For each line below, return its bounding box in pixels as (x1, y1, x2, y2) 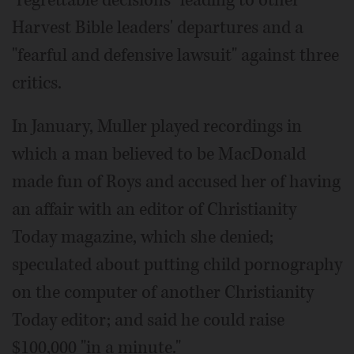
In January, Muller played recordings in (12, 114, 302, 138)
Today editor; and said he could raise (12, 307, 284, 332)
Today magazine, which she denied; (12, 224, 273, 249)
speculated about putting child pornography (12, 252, 342, 277)
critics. (12, 70, 62, 95)
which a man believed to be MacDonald (12, 141, 306, 166)
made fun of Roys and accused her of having (12, 169, 341, 194)
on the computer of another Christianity (12, 280, 314, 304)
